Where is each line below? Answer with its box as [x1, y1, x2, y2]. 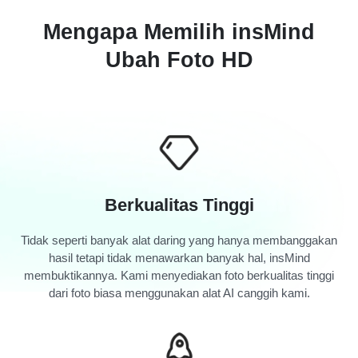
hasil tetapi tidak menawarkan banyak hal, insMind [48, 250, 310, 265]
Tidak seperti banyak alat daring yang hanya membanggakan [21, 233, 337, 247]
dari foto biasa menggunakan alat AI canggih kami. [48, 285, 310, 300]
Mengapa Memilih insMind [43, 20, 315, 45]
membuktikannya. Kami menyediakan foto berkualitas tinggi [24, 268, 334, 282]
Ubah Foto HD [105, 48, 253, 73]
